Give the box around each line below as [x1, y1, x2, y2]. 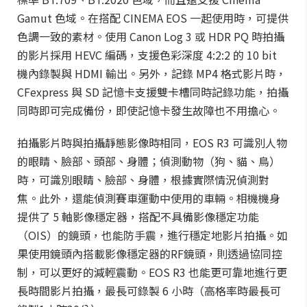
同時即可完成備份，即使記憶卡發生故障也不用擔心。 [17, 102, 280, 119]
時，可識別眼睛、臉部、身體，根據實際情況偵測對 [17, 171, 269, 188]
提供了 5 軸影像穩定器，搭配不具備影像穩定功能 [17, 208, 259, 225]
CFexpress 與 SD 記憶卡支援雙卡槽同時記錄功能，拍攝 [17, 84, 288, 100]
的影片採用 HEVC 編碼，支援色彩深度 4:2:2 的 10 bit [17, 47, 277, 63]
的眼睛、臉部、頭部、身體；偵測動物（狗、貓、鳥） [17, 153, 280, 169]
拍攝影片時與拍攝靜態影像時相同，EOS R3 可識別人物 [17, 134, 287, 151]
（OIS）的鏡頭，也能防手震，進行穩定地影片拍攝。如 [17, 227, 288, 243]
